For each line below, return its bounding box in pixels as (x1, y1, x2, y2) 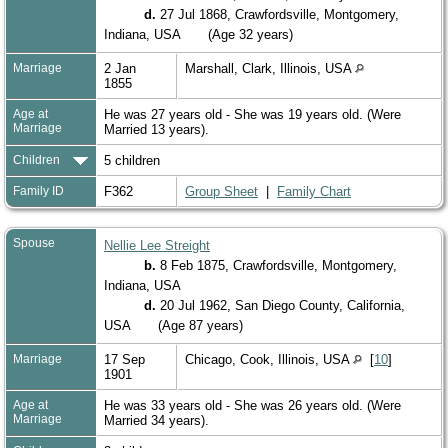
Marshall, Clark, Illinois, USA (185, 60, 355, 76)
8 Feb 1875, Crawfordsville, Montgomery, (156, 257, 397, 273)
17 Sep (104, 351, 145, 367)
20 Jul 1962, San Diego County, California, (156, 297, 405, 313)
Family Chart (277, 183, 351, 199)
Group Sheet (185, 183, 258, 199)
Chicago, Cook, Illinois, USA (185, 351, 353, 367)
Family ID (13, 183, 64, 198)
